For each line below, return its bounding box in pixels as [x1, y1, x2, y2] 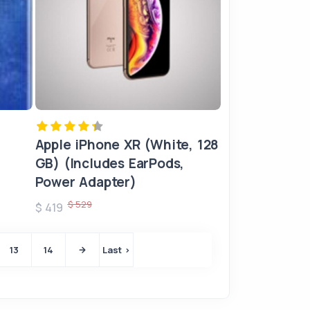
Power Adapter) [35, 173, 136, 191]
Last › [102, 244, 130, 256]
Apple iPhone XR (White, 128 [35, 136, 219, 154]
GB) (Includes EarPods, [35, 154, 185, 172]
